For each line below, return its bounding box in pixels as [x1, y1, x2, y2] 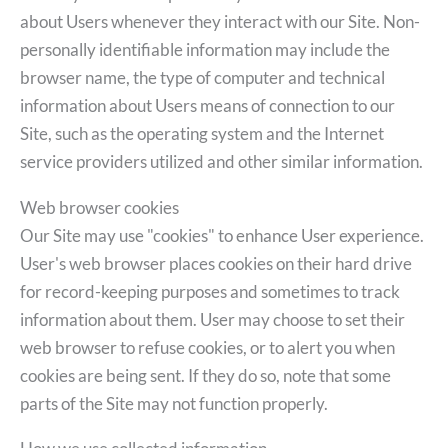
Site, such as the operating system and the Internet [20, 123, 384, 145]
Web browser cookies [20, 196, 179, 218]
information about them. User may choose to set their [20, 308, 405, 330]
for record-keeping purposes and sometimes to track [20, 280, 400, 302]
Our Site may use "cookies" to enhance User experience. [20, 224, 424, 246]
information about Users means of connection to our [20, 95, 395, 117]
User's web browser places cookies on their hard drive [20, 252, 412, 274]
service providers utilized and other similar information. [20, 151, 423, 173]
